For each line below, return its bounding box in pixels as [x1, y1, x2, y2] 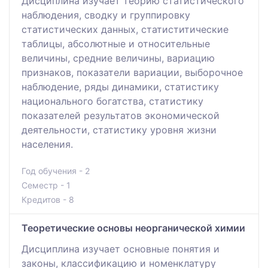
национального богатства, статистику [22, 95, 203, 107]
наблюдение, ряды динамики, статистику [22, 80, 219, 93]
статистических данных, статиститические [22, 23, 229, 35]
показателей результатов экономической [22, 109, 220, 121]
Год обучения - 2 [22, 165, 90, 176]
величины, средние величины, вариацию [22, 51, 215, 64]
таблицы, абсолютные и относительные [22, 37, 210, 50]
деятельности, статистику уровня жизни [22, 123, 217, 136]
